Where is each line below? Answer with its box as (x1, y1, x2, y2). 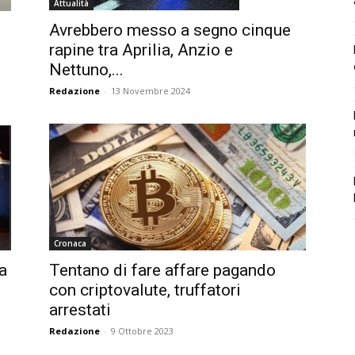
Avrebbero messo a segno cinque (49, 21, 291, 40)
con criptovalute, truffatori (49, 281, 241, 300)
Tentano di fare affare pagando (49, 261, 276, 280)
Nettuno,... (49, 60, 124, 80)
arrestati (49, 300, 111, 319)
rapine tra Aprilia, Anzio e (49, 40, 233, 60)
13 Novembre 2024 (111, 85, 190, 97)
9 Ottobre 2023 (111, 325, 174, 337)
